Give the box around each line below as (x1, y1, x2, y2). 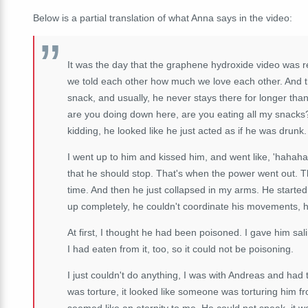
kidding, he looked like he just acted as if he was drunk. (67, 124, 307, 136)
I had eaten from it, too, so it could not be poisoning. (67, 243, 294, 254)
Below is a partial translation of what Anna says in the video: (33, 12, 292, 23)
